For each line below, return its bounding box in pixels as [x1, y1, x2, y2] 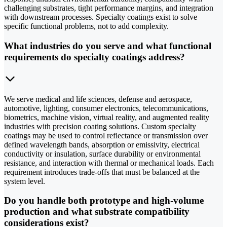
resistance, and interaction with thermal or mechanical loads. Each [4, 158, 214, 167]
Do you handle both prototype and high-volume [4, 195, 204, 206]
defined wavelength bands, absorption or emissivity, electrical [4, 140, 200, 149]
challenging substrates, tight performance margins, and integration [4, 4, 213, 13]
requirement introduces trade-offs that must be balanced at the [4, 167, 200, 176]
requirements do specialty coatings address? [4, 51, 185, 62]
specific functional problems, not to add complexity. [4, 22, 169, 31]
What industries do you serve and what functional [4, 40, 211, 51]
